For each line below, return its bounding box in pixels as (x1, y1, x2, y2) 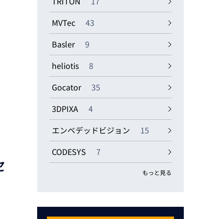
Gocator (52, 81, 83, 93)
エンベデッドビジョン (52, 124, 132, 136)
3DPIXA (52, 103, 80, 114)
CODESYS (52, 146, 88, 157)
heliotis (52, 60, 81, 71)
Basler (52, 38, 77, 50)
